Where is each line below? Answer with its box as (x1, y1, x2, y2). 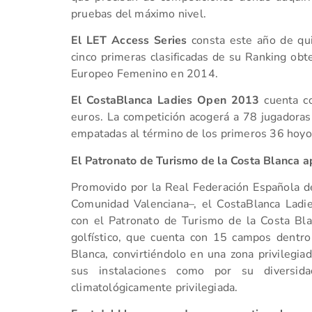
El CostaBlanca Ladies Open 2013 (71, 93, 260, 109)
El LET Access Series (71, 32, 187, 48)
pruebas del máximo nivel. (71, 6, 206, 22)
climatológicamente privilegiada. (71, 280, 238, 296)
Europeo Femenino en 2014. (71, 65, 218, 81)
